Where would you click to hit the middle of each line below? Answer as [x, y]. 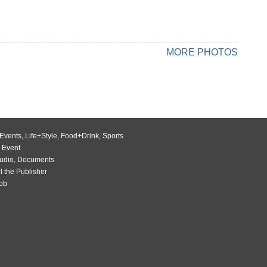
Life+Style [41, 136]
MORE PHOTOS [202, 52]
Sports [113, 136]
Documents [36, 160]
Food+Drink [80, 136]
